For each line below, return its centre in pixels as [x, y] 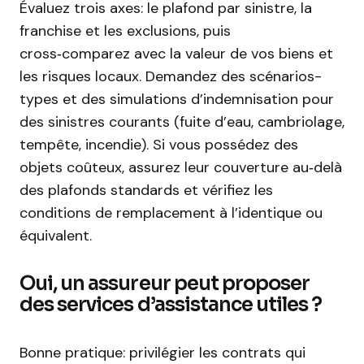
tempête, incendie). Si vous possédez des [159, 145]
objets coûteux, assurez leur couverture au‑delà [181, 167]
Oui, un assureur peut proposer [165, 284]
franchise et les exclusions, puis [125, 31]
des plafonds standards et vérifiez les [146, 190]
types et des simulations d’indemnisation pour [177, 99]
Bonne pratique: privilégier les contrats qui [162, 353]
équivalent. [56, 236]
